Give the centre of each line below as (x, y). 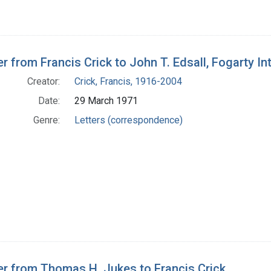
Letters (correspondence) (129, 120)
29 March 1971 (106, 101)
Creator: (44, 82)
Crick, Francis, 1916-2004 (128, 82)
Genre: (47, 120)
